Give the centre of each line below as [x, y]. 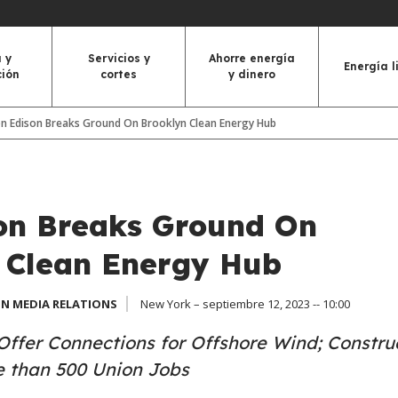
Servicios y [119, 58]
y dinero [252, 74]
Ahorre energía [252, 58]
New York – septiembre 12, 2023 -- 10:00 [245, 304]
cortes [119, 74]
